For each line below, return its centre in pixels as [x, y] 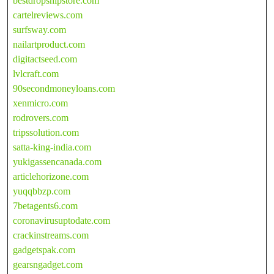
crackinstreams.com [51, 235]
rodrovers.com [41, 117]
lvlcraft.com [36, 73]
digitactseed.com [45, 59]
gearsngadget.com [48, 264]
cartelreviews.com [48, 15]
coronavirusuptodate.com [61, 220]
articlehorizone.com [51, 176]
